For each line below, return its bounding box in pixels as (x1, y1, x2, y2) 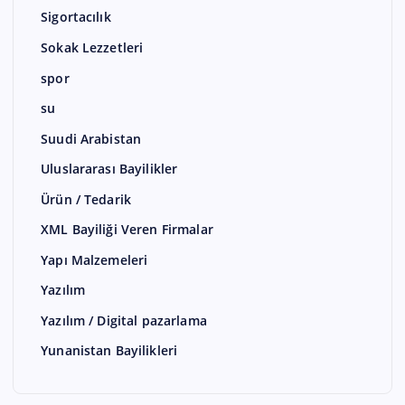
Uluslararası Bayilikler (41, 160, 178, 178)
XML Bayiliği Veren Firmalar (41, 221, 213, 239)
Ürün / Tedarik (41, 190, 132, 208)
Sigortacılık (41, 8, 111, 26)
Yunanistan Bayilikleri (41, 342, 178, 360)
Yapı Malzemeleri (41, 251, 148, 269)
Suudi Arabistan (41, 129, 142, 147)
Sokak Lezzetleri (41, 39, 144, 57)
